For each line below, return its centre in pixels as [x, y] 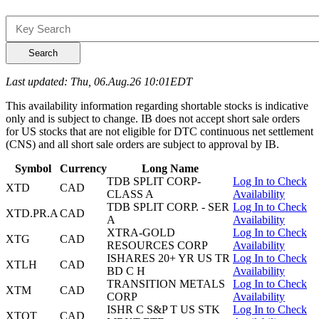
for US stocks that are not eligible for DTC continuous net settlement [159, 132]
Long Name [170, 169]
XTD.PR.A [32, 214]
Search [43, 53]
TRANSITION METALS [166, 284]
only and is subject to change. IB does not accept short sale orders [153, 119]
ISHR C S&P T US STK [163, 310]
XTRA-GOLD [141, 233]
